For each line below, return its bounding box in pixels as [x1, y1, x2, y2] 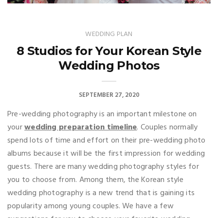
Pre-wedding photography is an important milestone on [7, 108, 197, 121]
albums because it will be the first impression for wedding [7, 147, 205, 161]
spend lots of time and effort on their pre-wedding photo [7, 134, 206, 147]
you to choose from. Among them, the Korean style [7, 174, 183, 187]
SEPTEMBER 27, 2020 [78, 90, 140, 101]
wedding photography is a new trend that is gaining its [7, 187, 195, 200]
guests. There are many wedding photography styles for [7, 161, 199, 174]
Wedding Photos [58, 58, 160, 73]
